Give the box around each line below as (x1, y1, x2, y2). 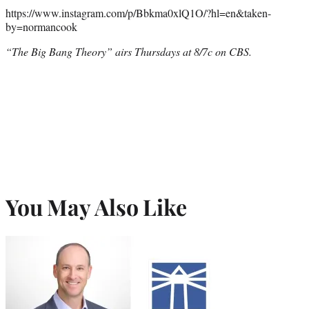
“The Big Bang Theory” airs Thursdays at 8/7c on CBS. (6, 44, 255, 59)
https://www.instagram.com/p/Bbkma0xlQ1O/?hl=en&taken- (6, 6, 271, 21)
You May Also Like (6, 191, 187, 221)
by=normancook (6, 19, 77, 34)
